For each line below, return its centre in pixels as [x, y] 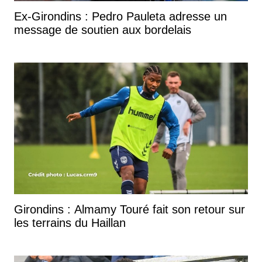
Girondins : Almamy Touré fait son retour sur [130, 209]
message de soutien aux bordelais [103, 30]
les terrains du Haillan [70, 223]
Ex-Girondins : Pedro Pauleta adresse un [120, 16]
